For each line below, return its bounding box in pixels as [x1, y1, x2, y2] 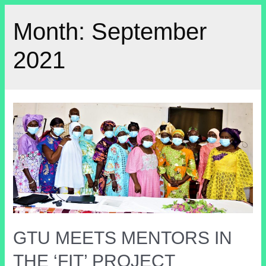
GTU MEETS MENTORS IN [13, 227, 233, 248]
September [91, 18, 207, 45]
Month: [13, 18, 92, 45]
